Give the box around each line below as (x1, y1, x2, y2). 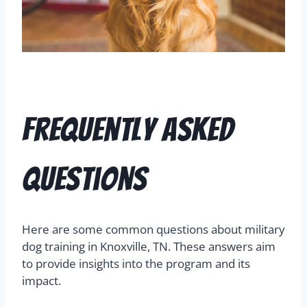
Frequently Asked (22, 112, 234, 148)
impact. (22, 273, 61, 289)
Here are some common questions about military (22, 221, 285, 238)
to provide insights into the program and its (22, 256, 250, 272)
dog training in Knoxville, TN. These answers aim (22, 238, 275, 255)
